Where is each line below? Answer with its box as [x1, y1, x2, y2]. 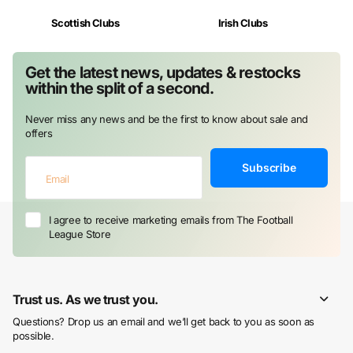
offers [25, 127, 53, 140]
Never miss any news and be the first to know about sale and [25, 113, 308, 126]
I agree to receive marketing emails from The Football [49, 213, 293, 226]
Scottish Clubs [50, 17, 120, 30]
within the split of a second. [25, 79, 214, 98]
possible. [13, 329, 54, 342]
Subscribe [242, 161, 296, 175]
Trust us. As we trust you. [13, 291, 158, 307]
